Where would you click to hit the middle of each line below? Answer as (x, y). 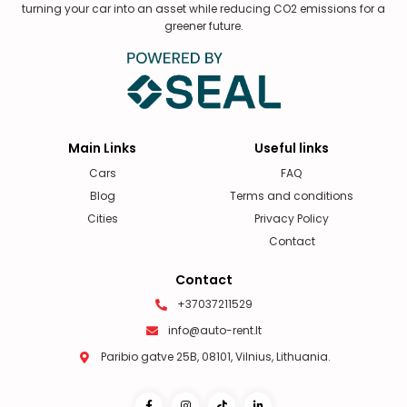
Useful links (292, 149)
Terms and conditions (292, 196)
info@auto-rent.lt (215, 331)
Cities (102, 219)
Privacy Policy (292, 219)
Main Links (103, 149)
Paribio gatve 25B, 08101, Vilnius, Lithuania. (215, 357)
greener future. (203, 25)
